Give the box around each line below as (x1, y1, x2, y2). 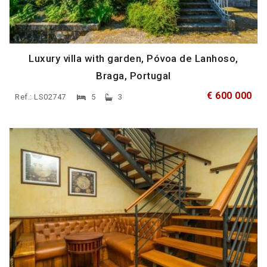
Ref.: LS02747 (15, 92, 68, 102)
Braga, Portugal (96, 70, 171, 82)
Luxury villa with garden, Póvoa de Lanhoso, (29, 52, 238, 65)
